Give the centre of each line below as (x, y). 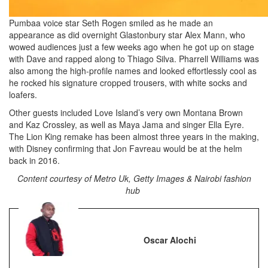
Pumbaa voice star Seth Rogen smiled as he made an (111, 23)
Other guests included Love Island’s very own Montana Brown (126, 112)
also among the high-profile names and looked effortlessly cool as (133, 71)
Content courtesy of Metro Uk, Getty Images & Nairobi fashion (134, 178)
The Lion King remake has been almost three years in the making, (134, 136)
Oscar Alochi (170, 240)
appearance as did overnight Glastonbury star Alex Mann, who (127, 35)
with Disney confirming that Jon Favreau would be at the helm (126, 148)
